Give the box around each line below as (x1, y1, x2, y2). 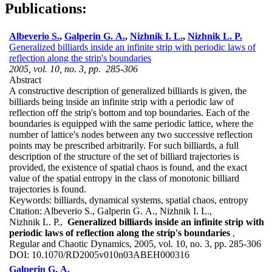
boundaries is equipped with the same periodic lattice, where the (9, 118, 253, 129)
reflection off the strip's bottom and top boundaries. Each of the (9, 107, 250, 118)
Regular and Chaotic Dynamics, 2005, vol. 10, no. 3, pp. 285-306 (9, 238, 261, 249)
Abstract (9, 74, 41, 85)
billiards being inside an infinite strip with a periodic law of (9, 96, 234, 107)
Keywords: (9, 194, 54, 205)
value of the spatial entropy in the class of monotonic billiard (9, 172, 239, 183)
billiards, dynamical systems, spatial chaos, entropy (54, 194, 248, 205)
